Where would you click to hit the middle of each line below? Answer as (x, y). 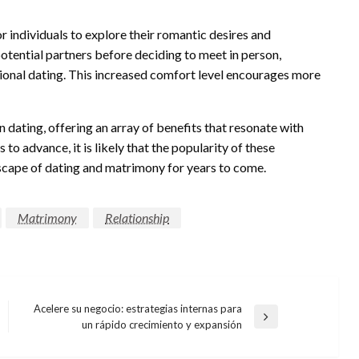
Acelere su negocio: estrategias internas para (137, 308)
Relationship (137, 217)
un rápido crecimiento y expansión (161, 324)
